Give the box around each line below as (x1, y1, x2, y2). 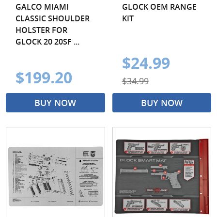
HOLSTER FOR (15, 24, 67, 35)
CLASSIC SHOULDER (15, 13, 90, 24)
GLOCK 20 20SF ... (15, 36, 79, 47)
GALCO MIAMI (15, 1, 69, 12)
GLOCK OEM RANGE (122, 1, 197, 12)
